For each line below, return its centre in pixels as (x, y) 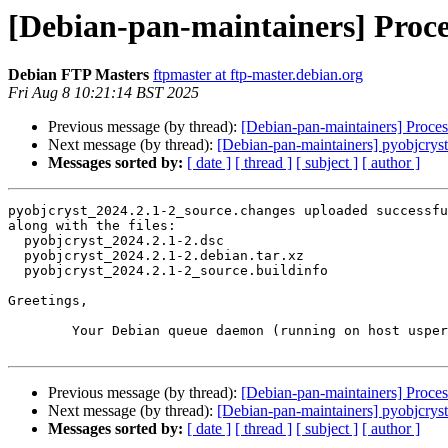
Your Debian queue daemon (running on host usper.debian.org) (40, 331)
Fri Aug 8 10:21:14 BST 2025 (103, 93)
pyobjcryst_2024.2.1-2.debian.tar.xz (16, 256)
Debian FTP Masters (78, 75)
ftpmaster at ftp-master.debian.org (258, 75)
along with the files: (92, 226)
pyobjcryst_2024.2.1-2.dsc (16, 241)
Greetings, (48, 301)
